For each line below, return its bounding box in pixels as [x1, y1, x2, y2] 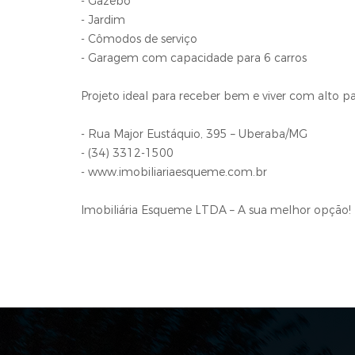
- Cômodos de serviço [81, 32, 197, 47]
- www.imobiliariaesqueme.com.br [81, 165, 267, 180]
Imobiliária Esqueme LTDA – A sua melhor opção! [81, 203, 351, 218]
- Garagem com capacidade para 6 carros [81, 51, 307, 66]
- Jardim [81, 13, 125, 28]
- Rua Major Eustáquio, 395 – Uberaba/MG [81, 127, 307, 142]
